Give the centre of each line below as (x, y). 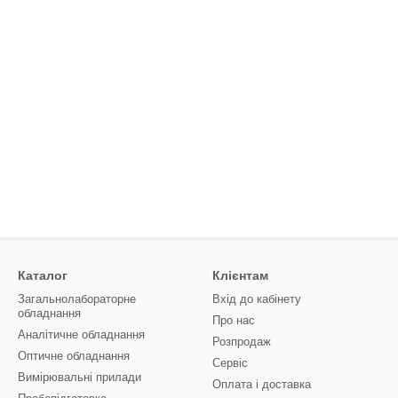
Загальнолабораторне (77, 299)
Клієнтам (240, 276)
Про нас (234, 321)
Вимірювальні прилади (80, 378)
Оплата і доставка (262, 385)
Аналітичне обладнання (81, 335)
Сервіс (230, 363)
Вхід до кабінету (257, 299)
